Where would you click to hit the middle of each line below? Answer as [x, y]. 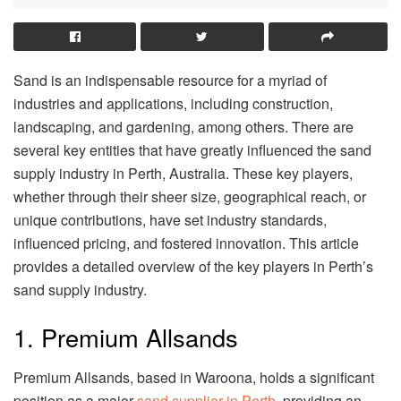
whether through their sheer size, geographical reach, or [190, 196]
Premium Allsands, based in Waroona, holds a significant [194, 378]
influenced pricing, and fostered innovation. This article [186, 243]
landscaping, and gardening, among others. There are [183, 126]
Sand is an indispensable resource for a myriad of [170, 80]
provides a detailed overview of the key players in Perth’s [193, 266]
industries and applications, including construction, [173, 103]
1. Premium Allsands [126, 337]
